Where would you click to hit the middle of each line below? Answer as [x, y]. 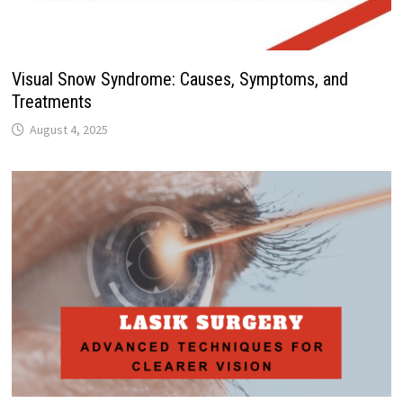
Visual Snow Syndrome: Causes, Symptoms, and [179, 79]
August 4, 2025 [68, 129]
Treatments [51, 101]
